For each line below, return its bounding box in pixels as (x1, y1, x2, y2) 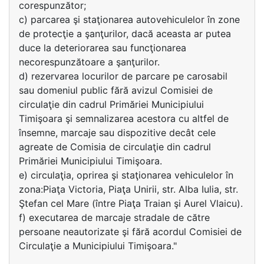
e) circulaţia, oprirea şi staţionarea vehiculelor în (19, 169, 233, 181)
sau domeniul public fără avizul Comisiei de (19, 84, 213, 96)
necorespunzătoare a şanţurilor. (19, 56, 160, 68)
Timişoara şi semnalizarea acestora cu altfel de (19, 113, 229, 124)
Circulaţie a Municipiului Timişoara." (19, 240, 177, 252)
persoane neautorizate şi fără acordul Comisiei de (19, 226, 242, 237)
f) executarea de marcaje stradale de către (19, 212, 210, 223)
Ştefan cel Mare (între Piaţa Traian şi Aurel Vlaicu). (19, 197, 243, 209)
